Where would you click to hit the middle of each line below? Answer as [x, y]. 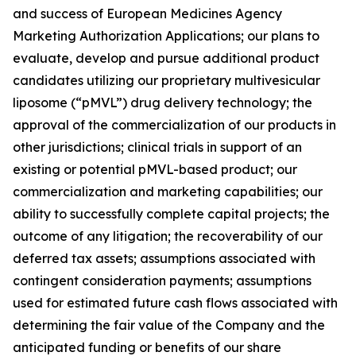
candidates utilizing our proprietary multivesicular [166, 80]
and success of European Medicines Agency [147, 14]
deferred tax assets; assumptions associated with [164, 258]
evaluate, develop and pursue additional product [166, 58]
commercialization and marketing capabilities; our [168, 192]
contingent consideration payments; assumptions [162, 281]
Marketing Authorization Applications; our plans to [166, 36]
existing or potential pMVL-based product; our [155, 169]
